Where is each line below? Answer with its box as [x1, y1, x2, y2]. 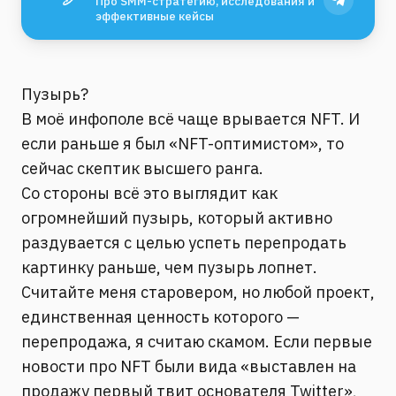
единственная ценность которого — [21, 307, 300, 327]
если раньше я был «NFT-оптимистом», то [21, 133, 344, 154]
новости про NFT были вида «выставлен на [21, 356, 356, 377]
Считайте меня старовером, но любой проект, [21, 282, 375, 302]
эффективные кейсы [95, 9, 214, 24]
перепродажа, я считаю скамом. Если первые [21, 331, 372, 352]
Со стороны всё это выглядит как [21, 183, 278, 203]
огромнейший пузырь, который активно [21, 208, 332, 228]
